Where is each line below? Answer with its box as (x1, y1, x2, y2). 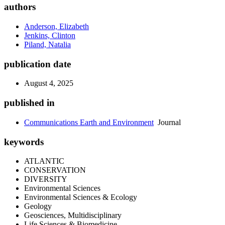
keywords (4, 136, 44, 147)
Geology (24, 202, 52, 211)
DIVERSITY (24, 175, 67, 184)
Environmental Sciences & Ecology (24, 193, 137, 202)
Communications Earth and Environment (24, 118, 154, 127)
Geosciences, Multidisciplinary (24, 211, 122, 220)
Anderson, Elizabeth (24, 22, 89, 31)
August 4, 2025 (24, 79, 73, 88)
